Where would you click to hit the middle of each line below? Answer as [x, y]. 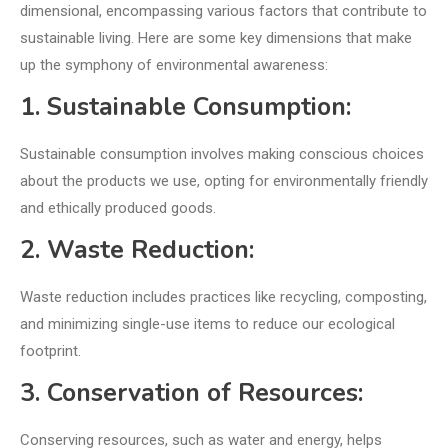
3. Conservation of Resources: [191, 393]
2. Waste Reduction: [137, 250]
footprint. [50, 351]
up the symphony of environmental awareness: [174, 65]
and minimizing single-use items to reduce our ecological [207, 324]
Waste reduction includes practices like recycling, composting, [223, 297]
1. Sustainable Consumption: [185, 107]
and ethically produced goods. [118, 208]
